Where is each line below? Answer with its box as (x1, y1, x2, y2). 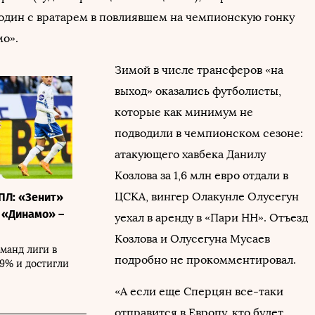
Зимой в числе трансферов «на (115, 63, 283, 77)
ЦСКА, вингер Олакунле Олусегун (115, 189, 299, 203)
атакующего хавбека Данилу (115, 147, 266, 161)
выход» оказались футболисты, (115, 84, 281, 98)
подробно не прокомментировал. (115, 252, 296, 266)
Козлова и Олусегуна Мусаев (115, 231, 270, 245)
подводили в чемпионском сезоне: (115, 126, 303, 140)
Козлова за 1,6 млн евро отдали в (115, 168, 288, 182)
